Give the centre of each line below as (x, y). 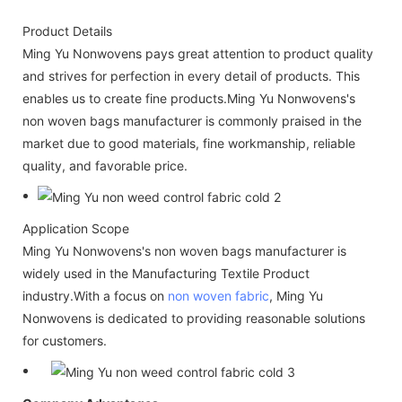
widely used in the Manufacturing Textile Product (166, 273)
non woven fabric (218, 295)
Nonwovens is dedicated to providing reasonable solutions (194, 318)
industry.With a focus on (95, 295)
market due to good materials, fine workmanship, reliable (189, 143)
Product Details (67, 31)
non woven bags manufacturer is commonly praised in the (192, 120)
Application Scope (76, 228)
